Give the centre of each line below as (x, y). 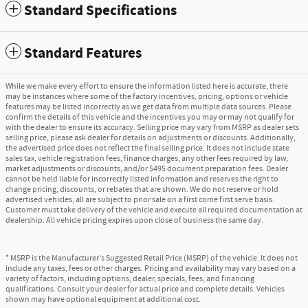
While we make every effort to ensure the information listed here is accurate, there (147, 86)
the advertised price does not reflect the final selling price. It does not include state (147, 148)
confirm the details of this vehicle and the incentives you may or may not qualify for (150, 117)
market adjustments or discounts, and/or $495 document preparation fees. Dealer (147, 168)
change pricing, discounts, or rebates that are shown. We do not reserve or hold (142, 189)
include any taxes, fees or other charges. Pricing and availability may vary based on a (151, 268)
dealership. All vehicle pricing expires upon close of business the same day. (134, 220)
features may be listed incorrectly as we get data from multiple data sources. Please (148, 107)
